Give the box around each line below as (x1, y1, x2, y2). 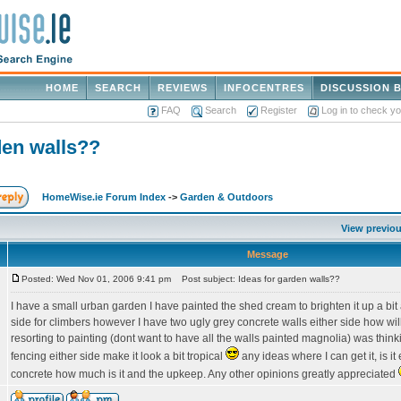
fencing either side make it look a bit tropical (11, 350, 226, 363)
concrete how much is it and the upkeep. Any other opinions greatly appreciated (11, 368, 398, 380)
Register (260, 105, 297, 115)
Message (247, 249, 288, 260)
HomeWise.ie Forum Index (42, 192, 166, 202)
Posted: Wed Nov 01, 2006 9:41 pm (21, 274, 171, 284)
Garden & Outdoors (180, 192, 273, 202)
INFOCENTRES (224, 82, 304, 93)
